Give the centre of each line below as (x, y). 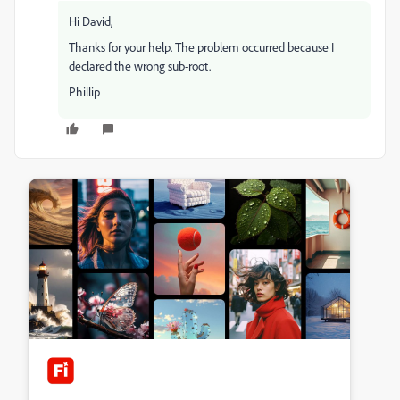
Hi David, (91, 21)
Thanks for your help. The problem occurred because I (201, 47)
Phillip (84, 92)
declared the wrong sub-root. (140, 66)
